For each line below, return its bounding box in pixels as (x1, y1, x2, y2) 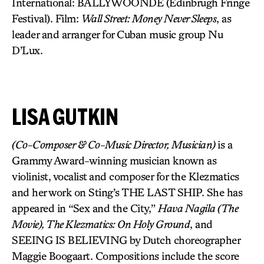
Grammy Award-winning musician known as (12, 154, 216, 167)
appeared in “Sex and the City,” (12, 202, 158, 214)
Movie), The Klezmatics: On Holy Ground (12, 217, 190, 230)
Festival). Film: (12, 12, 81, 25)
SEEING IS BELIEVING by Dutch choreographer (12, 233, 240, 246)
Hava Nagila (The (158, 202, 238, 214)
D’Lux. (12, 44, 42, 57)
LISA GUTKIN (12, 104, 118, 129)
